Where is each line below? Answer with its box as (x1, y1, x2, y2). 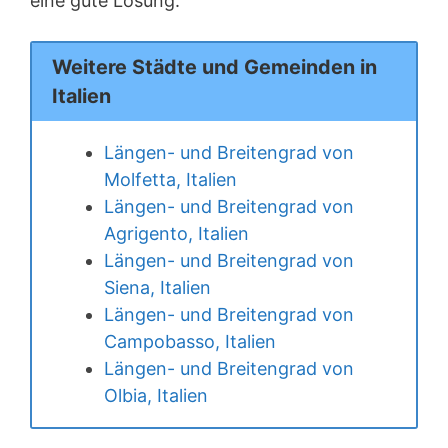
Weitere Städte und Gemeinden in (51, 54, 377, 79)
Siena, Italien (104, 276, 211, 298)
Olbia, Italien (104, 384, 208, 406)
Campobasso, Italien (104, 330, 276, 352)
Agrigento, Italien (104, 222, 249, 244)
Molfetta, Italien (104, 168, 237, 190)
